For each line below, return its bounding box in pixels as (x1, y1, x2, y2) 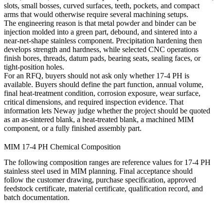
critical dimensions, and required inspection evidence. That (4, 98, 183, 107)
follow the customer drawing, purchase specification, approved (4, 175, 196, 184)
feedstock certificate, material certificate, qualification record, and (4, 184, 203, 193)
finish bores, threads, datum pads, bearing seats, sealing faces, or (4, 54, 200, 63)
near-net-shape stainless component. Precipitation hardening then (4, 36, 202, 45)
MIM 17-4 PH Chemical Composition (4, 142, 121, 151)
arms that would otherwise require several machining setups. (4, 10, 188, 19)
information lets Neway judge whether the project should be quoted (4, 107, 210, 115)
